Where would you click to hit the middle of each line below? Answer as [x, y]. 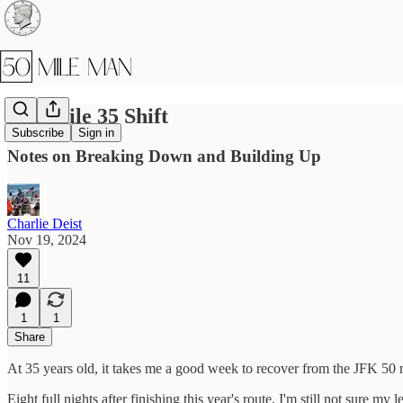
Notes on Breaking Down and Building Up [164, 156]
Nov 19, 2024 [47, 239]
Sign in [96, 133]
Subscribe [38, 133]
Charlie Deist [45, 223]
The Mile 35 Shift [88, 116]
